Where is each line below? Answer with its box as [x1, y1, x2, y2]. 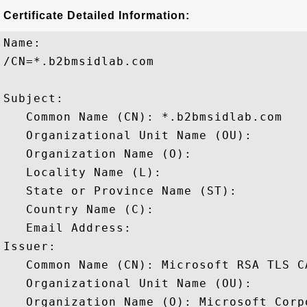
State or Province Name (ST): [3, 184, 245, 197]
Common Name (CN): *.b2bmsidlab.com [3, 110, 282, 123]
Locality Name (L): [3, 166, 169, 179]
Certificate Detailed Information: [3, 10, 190, 21]
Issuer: [3, 240, 64, 253]
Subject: [3, 92, 71, 105]
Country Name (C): [3, 203, 162, 216]
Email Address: [3, 221, 139, 234]
